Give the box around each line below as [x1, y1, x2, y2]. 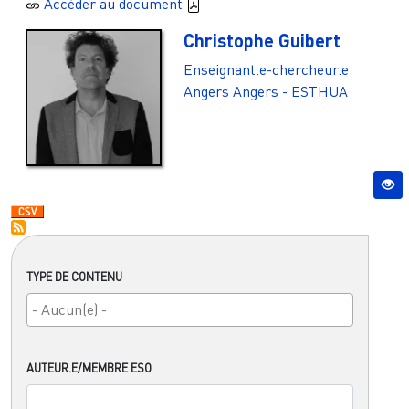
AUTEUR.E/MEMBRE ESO [26, 361, 152, 376]
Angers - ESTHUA [233, 82, 349, 101]
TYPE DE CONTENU [26, 269, 122, 285]
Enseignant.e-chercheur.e [184, 60, 350, 79]
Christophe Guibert [184, 29, 341, 52]
